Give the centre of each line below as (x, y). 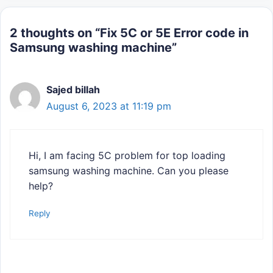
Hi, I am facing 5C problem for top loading (127, 155)
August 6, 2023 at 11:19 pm (109, 106)
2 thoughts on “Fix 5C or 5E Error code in (129, 33)
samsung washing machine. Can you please (129, 170)
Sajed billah (73, 89)
